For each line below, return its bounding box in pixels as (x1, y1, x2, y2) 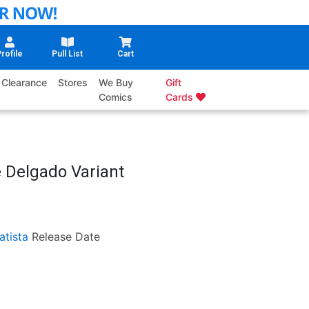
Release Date (31, 230, 100, 244)
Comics (99, 91, 133, 103)
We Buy (99, 77, 134, 89)
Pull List (52, 49, 83, 59)
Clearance (1, 77, 48, 89)
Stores (58, 77, 88, 89)
